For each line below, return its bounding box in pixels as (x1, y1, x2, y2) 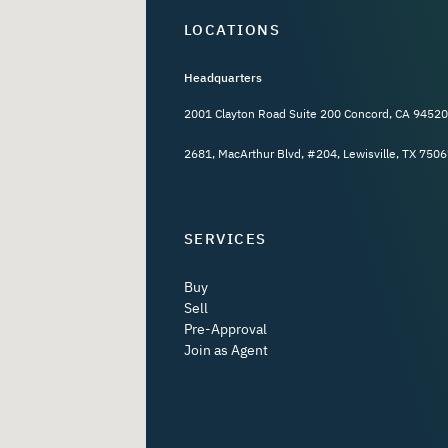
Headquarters (183, 69, 262, 85)
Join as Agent (183, 341, 268, 360)
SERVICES (183, 228, 267, 248)
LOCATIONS (183, 20, 280, 40)
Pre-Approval (183, 320, 267, 339)
